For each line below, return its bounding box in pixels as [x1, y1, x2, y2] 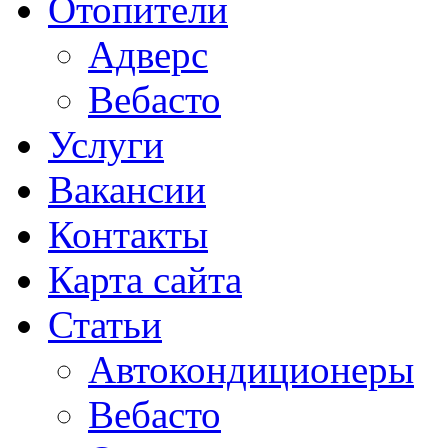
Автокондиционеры [88, 348, 414, 392]
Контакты [48, 213, 208, 257]
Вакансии [48, 168, 206, 212]
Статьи [48, 303, 162, 347]
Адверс [88, 33, 208, 77]
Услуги [48, 123, 164, 167]
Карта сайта [48, 258, 242, 302]
